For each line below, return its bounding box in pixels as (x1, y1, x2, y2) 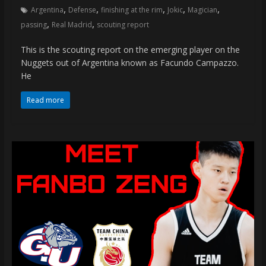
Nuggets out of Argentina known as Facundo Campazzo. (20, 56, 239, 68)
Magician (187, 4, 217, 15)
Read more (26, 94, 64, 105)
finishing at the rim (100, 4, 163, 15)
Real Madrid (51, 19, 92, 30)
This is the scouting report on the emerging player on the (20, 43, 240, 55)
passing (20, 19, 47, 30)
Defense (68, 4, 96, 15)
